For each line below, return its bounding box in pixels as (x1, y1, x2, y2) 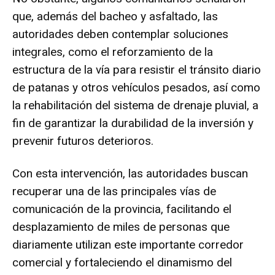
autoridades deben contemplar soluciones (12, 26, 228, 41)
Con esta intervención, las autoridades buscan (12, 166, 248, 180)
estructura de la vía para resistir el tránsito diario (12, 62, 261, 77)
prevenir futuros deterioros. (12, 133, 153, 148)
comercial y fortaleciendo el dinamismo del (12, 255, 232, 269)
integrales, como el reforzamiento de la (12, 44, 213, 59)
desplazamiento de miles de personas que (12, 219, 230, 234)
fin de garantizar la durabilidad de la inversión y (12, 115, 254, 130)
